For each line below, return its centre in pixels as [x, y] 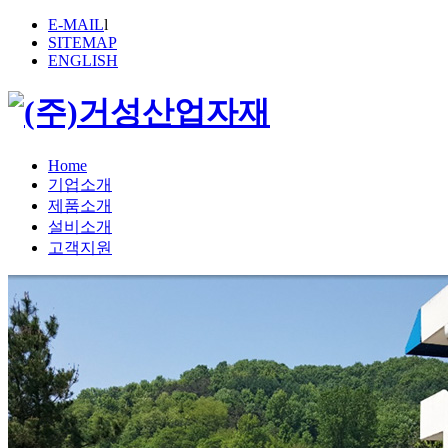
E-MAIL [76, 24]
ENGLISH [83, 60]
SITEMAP [82, 42]
